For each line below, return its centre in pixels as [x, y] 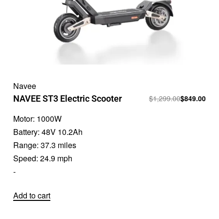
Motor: [25, 118]
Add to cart [32, 196]
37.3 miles [59, 145]
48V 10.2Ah [62, 131]
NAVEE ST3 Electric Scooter [68, 98]
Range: [27, 145]
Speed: [27, 158]
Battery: [28, 131]
